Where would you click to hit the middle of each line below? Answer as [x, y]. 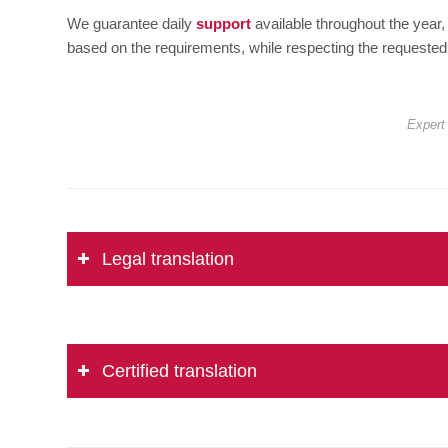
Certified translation [179, 371]
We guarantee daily [131, 24]
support [223, 24]
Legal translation [168, 259]
